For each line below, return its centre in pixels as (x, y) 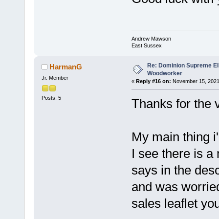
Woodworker (164, 74)
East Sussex (146, 46)
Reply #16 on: (153, 81)
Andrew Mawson (151, 39)
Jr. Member (55, 78)
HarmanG (66, 67)
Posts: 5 (51, 98)
